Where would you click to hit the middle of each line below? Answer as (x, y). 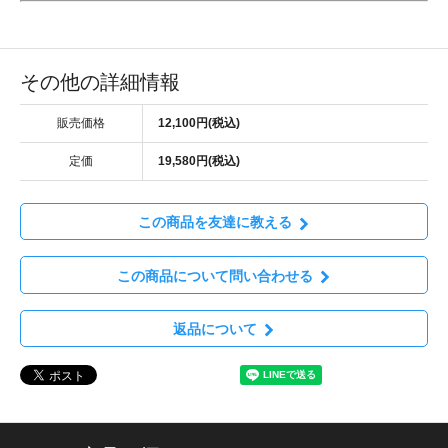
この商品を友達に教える (214, 222)
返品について (214, 328)
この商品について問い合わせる (214, 275)
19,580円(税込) (199, 161)
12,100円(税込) (199, 123)
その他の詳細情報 (100, 82)
